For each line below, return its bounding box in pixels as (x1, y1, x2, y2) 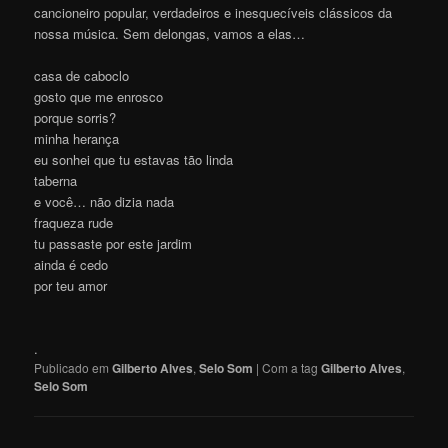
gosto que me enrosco (34, 86, 164, 106)
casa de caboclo (34, 65, 130, 85)
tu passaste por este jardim (34, 233, 193, 253)
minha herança (34, 128, 120, 148)
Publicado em (34, 358, 110, 376)
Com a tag (262, 358, 322, 376)
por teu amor (34, 275, 108, 295)
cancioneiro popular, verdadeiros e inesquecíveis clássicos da (34, 2, 393, 22)
